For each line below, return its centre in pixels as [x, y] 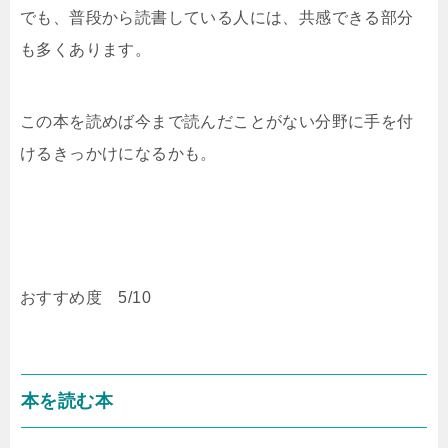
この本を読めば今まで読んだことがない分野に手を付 [217, 121]
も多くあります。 [86, 49]
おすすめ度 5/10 [85, 297]
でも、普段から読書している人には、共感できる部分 [217, 17]
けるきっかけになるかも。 [118, 153]
